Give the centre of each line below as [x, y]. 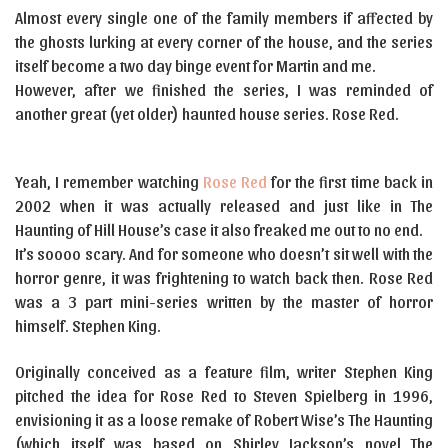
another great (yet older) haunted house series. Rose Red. [207, 113]
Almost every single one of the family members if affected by [224, 17]
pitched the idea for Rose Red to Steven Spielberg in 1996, [224, 395]
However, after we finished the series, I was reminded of [224, 89]
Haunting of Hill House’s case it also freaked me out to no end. [219, 229]
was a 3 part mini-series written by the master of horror [224, 301]
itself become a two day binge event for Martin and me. [195, 65]
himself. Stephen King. [88, 325]
